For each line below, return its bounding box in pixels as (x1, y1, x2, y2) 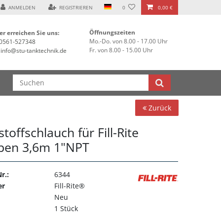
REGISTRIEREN (59, 4, 93, 11)
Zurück (147, 103, 171, 113)
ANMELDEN (8, 4, 36, 11)
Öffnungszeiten (89, 28, 135, 37)
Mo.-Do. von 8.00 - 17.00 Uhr (89, 37, 168, 46)
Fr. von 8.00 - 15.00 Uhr (89, 46, 153, 55)
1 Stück (54, 204, 78, 214)
